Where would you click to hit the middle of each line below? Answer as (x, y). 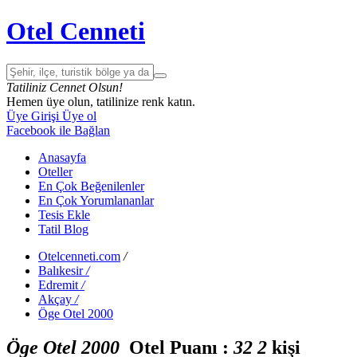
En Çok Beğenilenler (91, 186)
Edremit (58, 284)
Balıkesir (61, 270)
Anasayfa (62, 157)
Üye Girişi (33, 116)
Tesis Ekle (64, 214)
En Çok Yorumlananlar (96, 200)
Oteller (55, 171)
